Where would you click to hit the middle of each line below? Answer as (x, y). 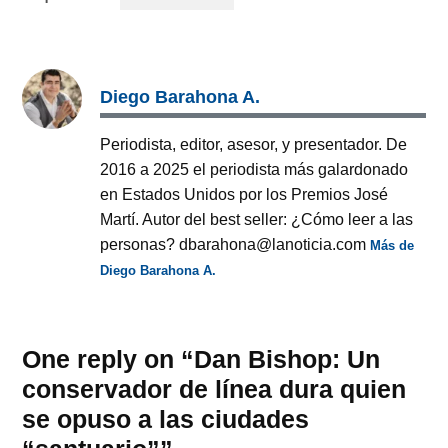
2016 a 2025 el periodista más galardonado (254, 168)
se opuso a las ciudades (166, 419)
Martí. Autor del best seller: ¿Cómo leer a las (257, 218)
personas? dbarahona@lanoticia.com (235, 243)
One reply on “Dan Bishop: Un (201, 359)
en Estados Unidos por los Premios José (244, 193)
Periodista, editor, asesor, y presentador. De (254, 143)
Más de (392, 245)
